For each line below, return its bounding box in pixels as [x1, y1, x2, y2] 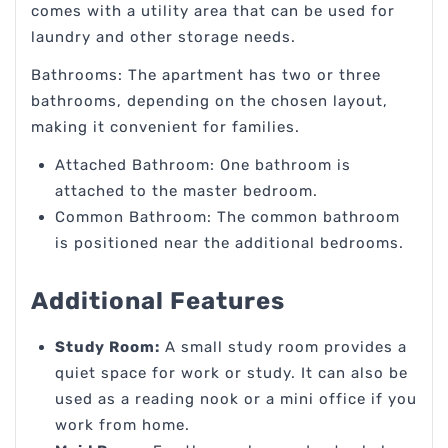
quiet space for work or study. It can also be [55, 364, 408, 383]
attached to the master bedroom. [55, 182, 318, 201]
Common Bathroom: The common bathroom [55, 208, 400, 227]
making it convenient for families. [31, 118, 300, 137]
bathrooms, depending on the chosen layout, [31, 92, 388, 111]
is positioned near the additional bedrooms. [55, 234, 404, 253]
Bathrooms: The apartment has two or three [31, 66, 381, 85]
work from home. [55, 416, 190, 435]
